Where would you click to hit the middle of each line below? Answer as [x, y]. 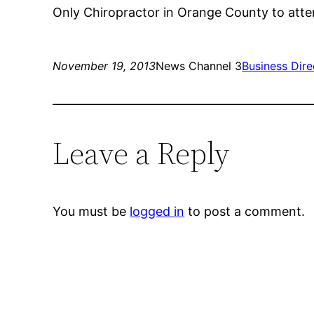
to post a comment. [245, 212]
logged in [157, 212]
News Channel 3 [199, 66]
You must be [91, 212]
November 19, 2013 [104, 66]
